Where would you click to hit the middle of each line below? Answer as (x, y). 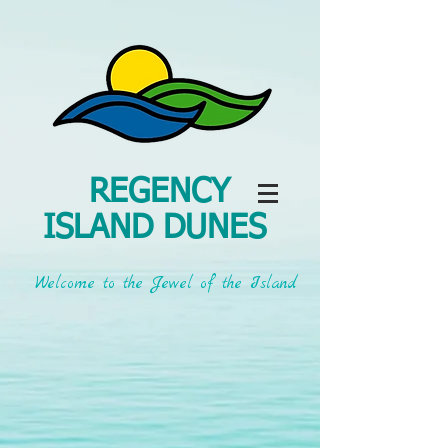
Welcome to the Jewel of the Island (165, 284)
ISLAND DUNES (159, 228)
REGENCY (159, 192)
